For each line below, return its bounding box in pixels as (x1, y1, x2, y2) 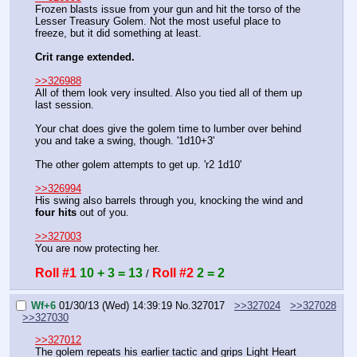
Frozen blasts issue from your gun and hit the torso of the (35, 2, 300, 15)
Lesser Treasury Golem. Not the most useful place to (35, 14, 280, 27)
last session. (35, 98, 94, 111)
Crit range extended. (35, 50, 135, 63)
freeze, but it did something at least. (35, 26, 202, 39)
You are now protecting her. (35, 241, 160, 254)
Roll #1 (35, 265, 76, 280)
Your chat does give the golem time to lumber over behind (35, 122, 301, 135)
